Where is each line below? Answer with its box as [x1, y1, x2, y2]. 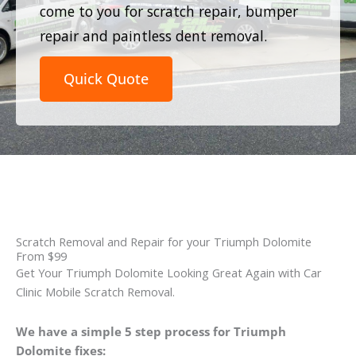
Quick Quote [64, 68, 149, 88]
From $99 [16, 248, 67, 265]
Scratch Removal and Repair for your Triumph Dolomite [16, 234, 311, 250]
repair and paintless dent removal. [40, 25, 267, 45]
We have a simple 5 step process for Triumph [16, 323, 286, 339]
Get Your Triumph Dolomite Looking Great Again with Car [16, 265, 322, 281]
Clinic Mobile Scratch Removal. [16, 284, 175, 300]
